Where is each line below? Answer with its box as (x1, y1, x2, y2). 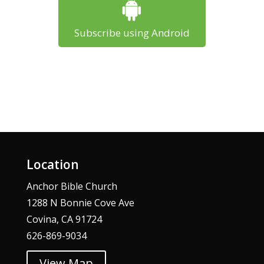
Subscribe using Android (74, 25, 190, 39)
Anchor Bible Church (26, 180, 117, 193)
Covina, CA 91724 (26, 213, 102, 226)
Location (26, 156, 79, 173)
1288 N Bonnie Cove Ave (26, 196, 134, 210)
